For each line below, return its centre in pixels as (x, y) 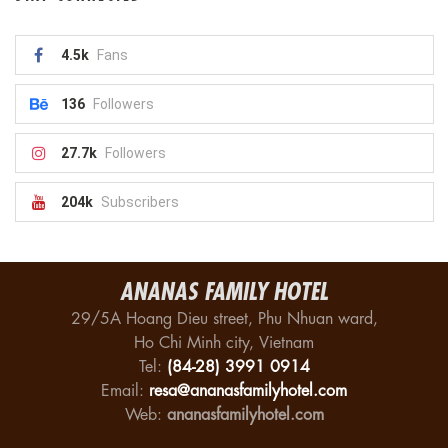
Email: (125, 390)
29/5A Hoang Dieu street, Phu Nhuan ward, (224, 318)
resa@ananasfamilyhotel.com (248, 390)
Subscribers (140, 201)
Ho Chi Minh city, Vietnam (224, 342)
